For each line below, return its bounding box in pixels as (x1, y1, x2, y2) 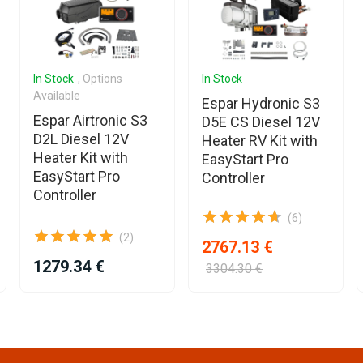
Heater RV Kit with (202, 131, 318, 149)
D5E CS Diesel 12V (202, 113, 320, 130)
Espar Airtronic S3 (33, 111, 147, 129)
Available (33, 88, 80, 102)
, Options (78, 71, 122, 85)
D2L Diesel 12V (33, 130, 129, 147)
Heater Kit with (33, 148, 128, 166)
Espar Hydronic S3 (202, 94, 320, 112)
